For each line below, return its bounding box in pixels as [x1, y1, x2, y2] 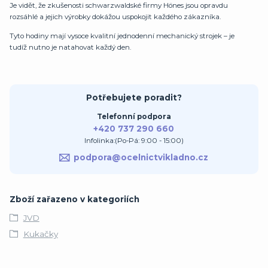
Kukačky [23, 229, 58, 239]
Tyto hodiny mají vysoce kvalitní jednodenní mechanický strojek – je [10, 32, 234, 41]
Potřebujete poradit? [86, 92, 182, 102]
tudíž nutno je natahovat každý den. [10, 43, 131, 52]
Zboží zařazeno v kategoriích [10, 194, 139, 205]
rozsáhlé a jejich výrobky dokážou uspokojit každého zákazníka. [10, 12, 221, 21]
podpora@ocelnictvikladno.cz [74, 153, 209, 163]
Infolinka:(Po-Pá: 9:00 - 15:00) [84, 136, 184, 145]
